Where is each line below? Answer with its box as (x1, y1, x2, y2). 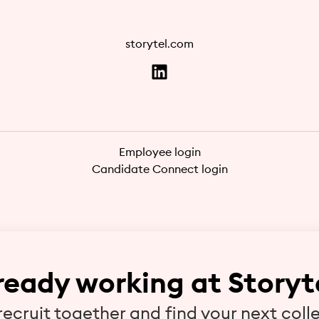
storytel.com (125, 36, 194, 51)
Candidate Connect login (91, 162, 228, 177)
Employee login (118, 145, 201, 159)
